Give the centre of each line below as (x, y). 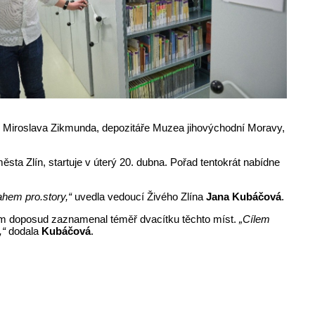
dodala (25, 231)
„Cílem (253, 219)
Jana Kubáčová (244, 196)
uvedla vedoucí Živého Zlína (139, 196)
